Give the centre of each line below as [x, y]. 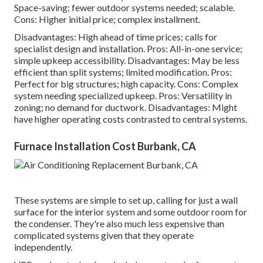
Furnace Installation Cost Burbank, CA [105, 146]
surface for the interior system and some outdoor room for [131, 211]
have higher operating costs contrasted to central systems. [131, 119]
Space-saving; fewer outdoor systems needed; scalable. [124, 7]
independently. [43, 247]
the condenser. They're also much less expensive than [119, 223]
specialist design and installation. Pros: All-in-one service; [128, 48]
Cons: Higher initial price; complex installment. [107, 19]
